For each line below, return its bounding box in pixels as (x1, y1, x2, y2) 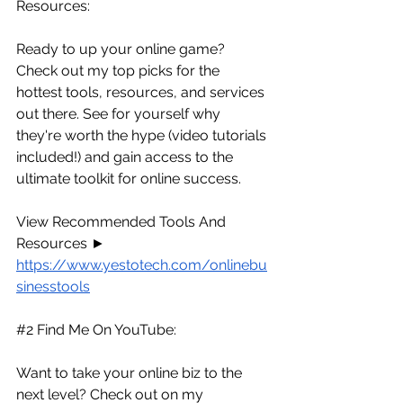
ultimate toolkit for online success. (16, 169, 241, 187)
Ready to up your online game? (16, 40, 228, 58)
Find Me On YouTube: (33, 320, 176, 338)
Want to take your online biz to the (16, 363, 246, 381)
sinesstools (16, 277, 90, 295)
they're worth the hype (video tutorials (16, 126, 270, 144)
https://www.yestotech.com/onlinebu (16, 255, 267, 273)
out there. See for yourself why (16, 104, 224, 122)
